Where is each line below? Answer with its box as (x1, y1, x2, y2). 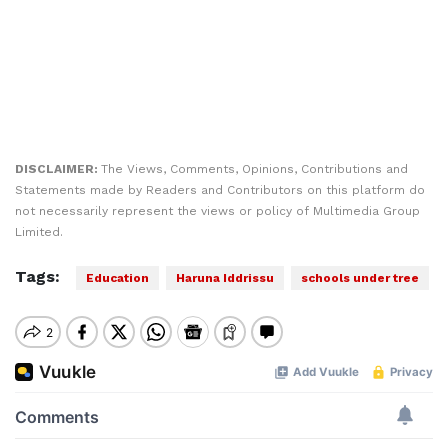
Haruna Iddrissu (176, 271, 274, 285)
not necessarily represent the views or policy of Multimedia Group (15, 204, 420, 218)
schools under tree (301, 271, 419, 285)
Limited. (15, 225, 63, 239)
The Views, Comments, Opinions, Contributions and (101, 162, 408, 176)
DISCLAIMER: (15, 162, 101, 176)
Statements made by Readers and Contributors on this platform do (15, 183, 425, 197)
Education (86, 271, 149, 285)
